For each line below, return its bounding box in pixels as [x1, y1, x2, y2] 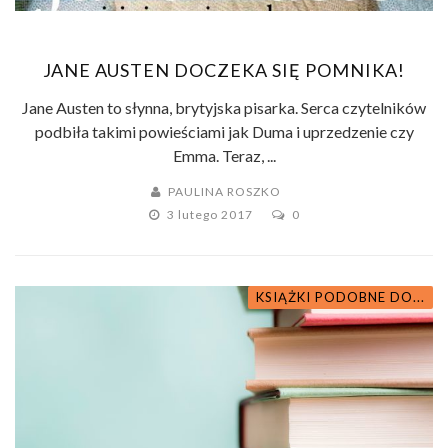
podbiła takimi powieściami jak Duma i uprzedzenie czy [34, 121, 414, 141]
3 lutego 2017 [166, 206, 256, 222]
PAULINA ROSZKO [168, 183, 281, 199]
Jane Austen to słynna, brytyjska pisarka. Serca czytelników [22, 97, 426, 117]
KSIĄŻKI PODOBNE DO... [256, 288, 425, 305]
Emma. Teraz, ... [172, 145, 276, 165]
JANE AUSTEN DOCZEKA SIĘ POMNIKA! [43, 58, 405, 81]
